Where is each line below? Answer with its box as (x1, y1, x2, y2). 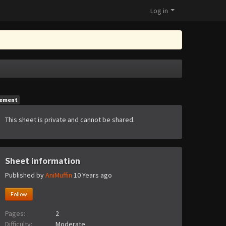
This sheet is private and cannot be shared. (5, 115, 135, 124)
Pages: (5, 209, 25, 218)
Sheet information (5, 155, 80, 166)
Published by (5, 171, 45, 180)
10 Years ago (74, 171, 112, 180)
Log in (150, 6, 168, 15)
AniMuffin (45, 171, 72, 180)
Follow (11, 190, 27, 198)
